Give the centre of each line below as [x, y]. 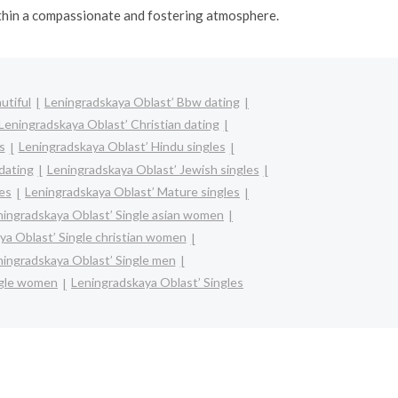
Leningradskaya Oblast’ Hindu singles [122, 147]
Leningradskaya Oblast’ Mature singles [132, 192]
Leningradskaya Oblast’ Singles [157, 283]
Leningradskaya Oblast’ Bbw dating [142, 101]
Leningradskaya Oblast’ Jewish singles [153, 169]
